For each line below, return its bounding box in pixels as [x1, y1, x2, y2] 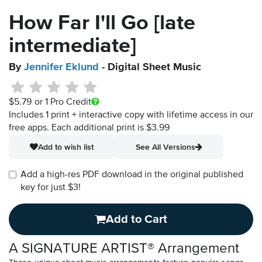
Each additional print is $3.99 [51, 123, 170, 133]
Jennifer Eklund [24, 62, 99, 73]
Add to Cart [106, 213, 167, 226]
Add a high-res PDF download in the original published [20, 170, 243, 180]
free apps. [9, 123, 51, 133]
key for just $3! [20, 183, 81, 193]
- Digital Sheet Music [99, 62, 201, 73]
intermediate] [9, 36, 136, 57]
